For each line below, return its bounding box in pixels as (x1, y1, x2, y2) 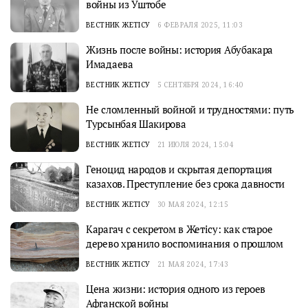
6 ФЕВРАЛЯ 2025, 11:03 (157, 20, 243, 30)
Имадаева (86, 57, 133, 71)
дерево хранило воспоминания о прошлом (86, 236, 283, 250)
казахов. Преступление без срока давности (86, 177, 285, 190)
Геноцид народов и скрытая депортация (86, 162, 273, 176)
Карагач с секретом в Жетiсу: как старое (86, 222, 273, 236)
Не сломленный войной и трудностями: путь (86, 102, 294, 116)
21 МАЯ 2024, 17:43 (157, 259, 229, 269)
